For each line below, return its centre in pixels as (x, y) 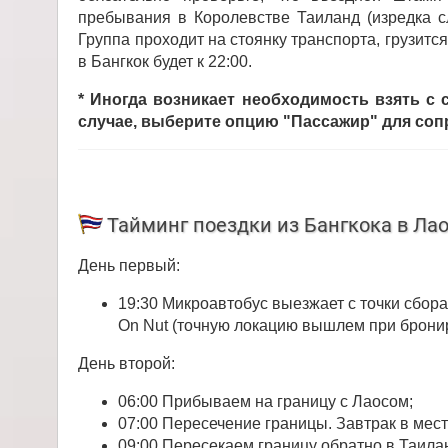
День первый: (129, 266)
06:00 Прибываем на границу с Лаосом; (266, 402)
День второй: (127, 364)
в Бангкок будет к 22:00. (165, 61)
